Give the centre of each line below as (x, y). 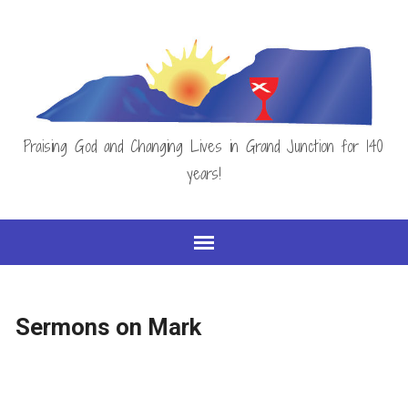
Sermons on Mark (108, 327)
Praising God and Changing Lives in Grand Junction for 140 (204, 146)
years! (204, 173)
